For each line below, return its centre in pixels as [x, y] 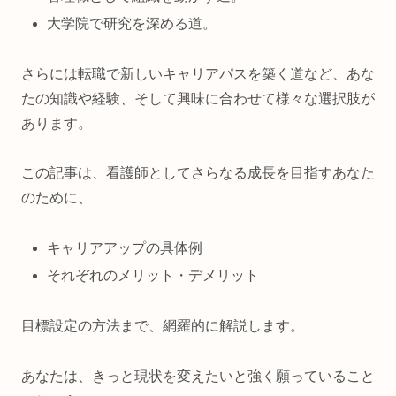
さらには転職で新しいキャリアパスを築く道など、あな [198, 73]
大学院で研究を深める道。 [132, 23]
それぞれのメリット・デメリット [153, 276]
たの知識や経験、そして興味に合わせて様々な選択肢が [198, 98]
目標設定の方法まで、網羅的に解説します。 [163, 326]
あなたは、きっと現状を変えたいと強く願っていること [198, 377]
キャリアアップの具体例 [125, 248]
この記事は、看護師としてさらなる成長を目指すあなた [198, 173]
